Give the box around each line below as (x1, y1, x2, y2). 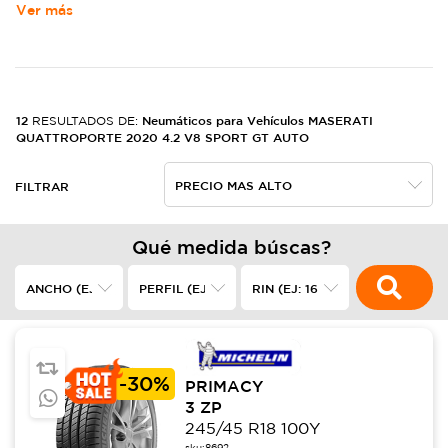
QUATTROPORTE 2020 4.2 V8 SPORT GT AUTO (16, 130, 309, 144)
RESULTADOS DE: (32, 114, 142, 127)
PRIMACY (185, 377, 264, 396)
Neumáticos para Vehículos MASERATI (142, 113, 373, 127)
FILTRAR (15, 179, 69, 193)
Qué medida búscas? (132, 236, 331, 258)
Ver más (16, 2, 73, 18)
